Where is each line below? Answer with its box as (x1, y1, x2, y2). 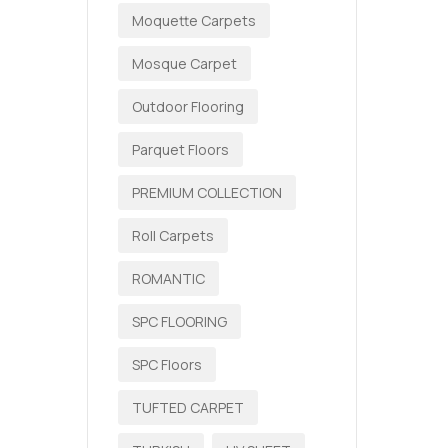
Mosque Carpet (132, 54, 237, 73)
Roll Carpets (132, 226, 214, 245)
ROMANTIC (132, 269, 205, 288)
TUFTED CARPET (132, 398, 244, 417)
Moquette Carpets (132, 11, 256, 30)
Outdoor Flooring (132, 97, 244, 116)
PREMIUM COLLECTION (132, 183, 282, 202)
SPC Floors (132, 355, 202, 374)
